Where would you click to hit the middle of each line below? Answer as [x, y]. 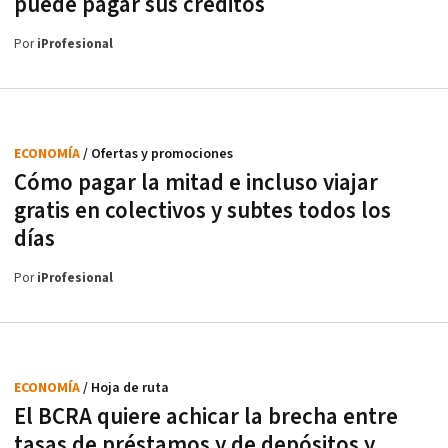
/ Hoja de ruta [126, 388]
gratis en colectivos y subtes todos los [202, 211]
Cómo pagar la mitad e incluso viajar [196, 183]
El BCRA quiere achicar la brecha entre [206, 417]
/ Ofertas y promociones [158, 154]
